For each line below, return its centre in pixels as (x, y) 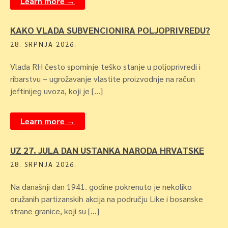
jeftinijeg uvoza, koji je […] (56, 91)
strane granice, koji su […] (55, 211)
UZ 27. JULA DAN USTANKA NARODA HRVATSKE (107, 150)
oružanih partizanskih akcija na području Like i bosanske (107, 199)
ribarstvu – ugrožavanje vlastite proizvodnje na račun (103, 79)
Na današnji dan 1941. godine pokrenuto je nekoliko (101, 187)
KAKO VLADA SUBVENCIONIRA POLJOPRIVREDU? (110, 30)
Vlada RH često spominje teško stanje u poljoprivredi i (105, 66)
